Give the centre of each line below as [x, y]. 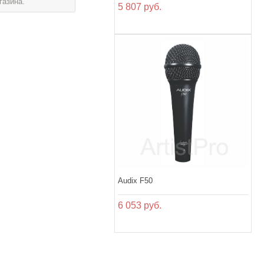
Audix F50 [136, 181]
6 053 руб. [140, 206]
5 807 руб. [140, 7]
